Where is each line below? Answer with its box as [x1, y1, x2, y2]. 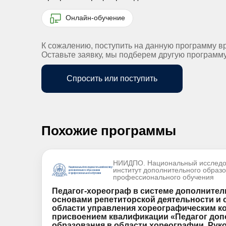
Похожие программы [41, 123, 176, 138]
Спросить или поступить [67, 74, 157, 83]
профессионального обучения [112, 173, 214, 181]
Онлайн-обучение [64, 13, 125, 22]
